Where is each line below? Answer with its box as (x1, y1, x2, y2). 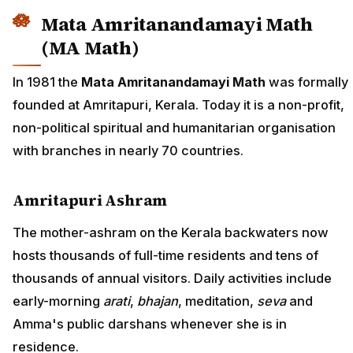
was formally (266, 74, 348, 91)
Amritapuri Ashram (13, 190, 168, 211)
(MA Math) (41, 34, 139, 61)
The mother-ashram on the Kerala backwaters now (13, 224, 329, 240)
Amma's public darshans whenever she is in (13, 315, 287, 332)
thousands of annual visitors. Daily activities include (13, 269, 332, 286)
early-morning (13, 292, 103, 309)
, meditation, (178, 292, 257, 309)
